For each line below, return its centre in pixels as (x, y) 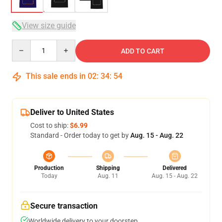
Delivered (175, 168)
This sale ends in (56, 76)
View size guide (49, 26)
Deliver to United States (72, 112)
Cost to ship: (50, 125)
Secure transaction (64, 206)
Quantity (25, 44)
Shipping (108, 168)
